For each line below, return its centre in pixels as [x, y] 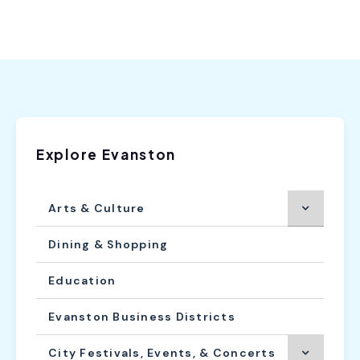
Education [82, 280]
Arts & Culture [97, 208]
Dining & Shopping [108, 244]
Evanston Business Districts [142, 316]
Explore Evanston [106, 154]
